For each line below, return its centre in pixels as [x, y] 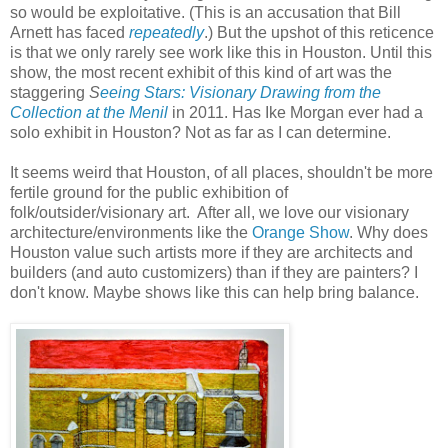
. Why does [388, 232]
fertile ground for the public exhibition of [149, 192]
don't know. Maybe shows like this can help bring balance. [214, 292]
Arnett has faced [69, 32]
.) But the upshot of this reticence [319, 32]
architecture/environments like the [131, 232]
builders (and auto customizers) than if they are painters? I [214, 272]
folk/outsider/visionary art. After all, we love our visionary [209, 212]
